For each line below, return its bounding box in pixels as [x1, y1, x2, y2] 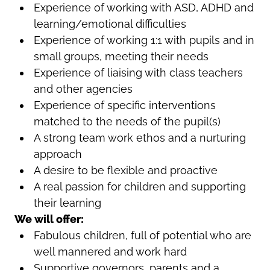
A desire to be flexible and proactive [33, 163, 218, 177]
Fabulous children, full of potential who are [33, 228, 251, 242]
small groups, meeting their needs [33, 49, 209, 63]
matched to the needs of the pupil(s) [33, 115, 221, 128]
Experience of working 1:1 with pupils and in [33, 33, 254, 46]
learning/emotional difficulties [33, 17, 186, 30]
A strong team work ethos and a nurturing [33, 131, 246, 144]
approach [33, 147, 82, 160]
